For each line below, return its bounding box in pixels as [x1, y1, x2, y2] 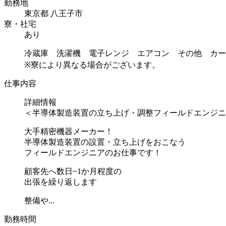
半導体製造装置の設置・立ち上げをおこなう [24, 137, 186, 146]
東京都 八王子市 [24, 9, 83, 18]
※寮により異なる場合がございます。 [24, 60, 160, 69]
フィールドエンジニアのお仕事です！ [24, 148, 161, 157]
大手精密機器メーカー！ [24, 127, 113, 136]
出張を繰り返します [24, 177, 97, 186]
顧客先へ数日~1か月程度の [24, 166, 122, 176]
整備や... [24, 196, 54, 205]
